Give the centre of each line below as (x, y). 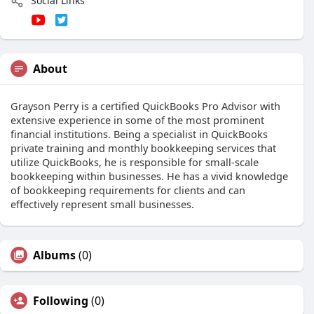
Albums (54, 255)
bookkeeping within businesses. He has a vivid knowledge (149, 176)
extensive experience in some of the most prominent (137, 120)
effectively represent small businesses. (102, 204)
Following (61, 301)
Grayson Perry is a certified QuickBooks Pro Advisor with (145, 106)
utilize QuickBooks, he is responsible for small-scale (135, 162)
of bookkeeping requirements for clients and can (128, 190)
